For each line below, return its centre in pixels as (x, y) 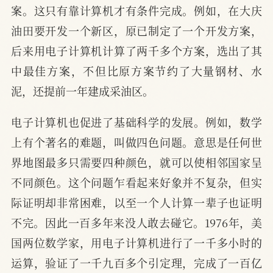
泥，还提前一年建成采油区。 (82, 91)
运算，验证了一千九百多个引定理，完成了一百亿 (136, 263)
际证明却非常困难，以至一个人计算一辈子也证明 (136, 203)
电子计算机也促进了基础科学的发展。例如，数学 (136, 122)
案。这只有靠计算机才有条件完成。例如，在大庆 (136, 11)
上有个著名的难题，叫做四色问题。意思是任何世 (136, 142)
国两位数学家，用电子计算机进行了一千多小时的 (136, 243)
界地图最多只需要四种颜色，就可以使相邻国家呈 (136, 162)
